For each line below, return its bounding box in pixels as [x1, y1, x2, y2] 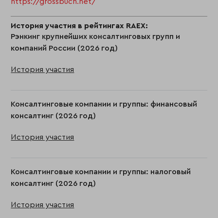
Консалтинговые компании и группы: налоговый [11, 168, 191, 176]
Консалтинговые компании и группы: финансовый [11, 100, 198, 108]
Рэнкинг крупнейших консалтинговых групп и [11, 33, 181, 40]
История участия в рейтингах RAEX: [11, 22, 148, 30]
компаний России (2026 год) [11, 44, 118, 52]
